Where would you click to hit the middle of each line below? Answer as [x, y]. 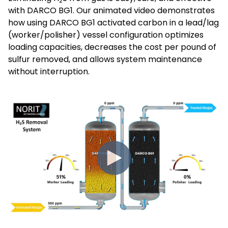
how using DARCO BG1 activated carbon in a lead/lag [113, 22]
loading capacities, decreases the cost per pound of [112, 47]
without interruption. [49, 71]
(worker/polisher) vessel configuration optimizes [106, 35]
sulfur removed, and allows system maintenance [105, 59]
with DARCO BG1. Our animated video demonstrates [111, 10]
